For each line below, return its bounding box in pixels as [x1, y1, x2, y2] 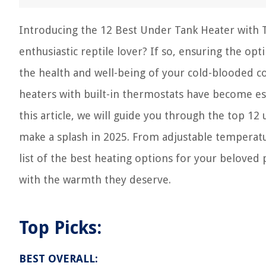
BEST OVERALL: [19, 252, 98, 265]
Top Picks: [19, 217, 102, 238]
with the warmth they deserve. [19, 173, 171, 186]
